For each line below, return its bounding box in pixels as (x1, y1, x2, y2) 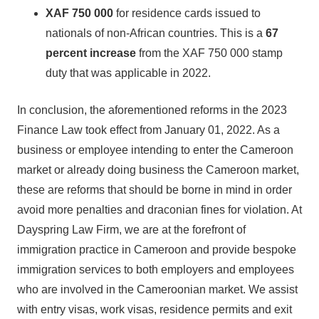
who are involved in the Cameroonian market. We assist (17, 283, 298, 296)
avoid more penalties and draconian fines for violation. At (17, 204, 302, 216)
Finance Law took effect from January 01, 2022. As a (17, 124, 280, 136)
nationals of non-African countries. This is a (46, 27, 266, 39)
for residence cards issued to (113, 7, 261, 19)
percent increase (46, 47, 136, 59)
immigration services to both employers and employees (17, 263, 294, 276)
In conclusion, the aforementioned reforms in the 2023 (17, 104, 287, 116)
